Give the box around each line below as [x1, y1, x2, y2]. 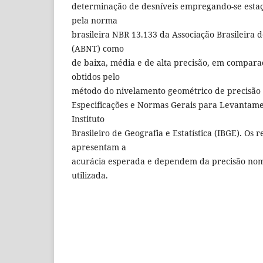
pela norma [72, 14, 117, 26]
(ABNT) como [72, 42, 124, 54]
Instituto [72, 113, 104, 124]
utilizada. [72, 169, 108, 181]
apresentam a [72, 141, 126, 153]
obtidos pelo [72, 70, 120, 82]
